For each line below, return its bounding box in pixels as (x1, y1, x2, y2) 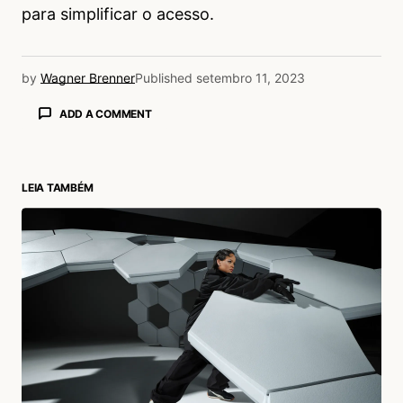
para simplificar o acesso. (22, 4, 214, 23)
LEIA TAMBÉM (22, 181, 94, 195)
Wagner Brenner (40, 69, 135, 85)
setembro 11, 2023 (196, 69, 305, 85)
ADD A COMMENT (58, 106, 152, 121)
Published (135, 69, 193, 85)
